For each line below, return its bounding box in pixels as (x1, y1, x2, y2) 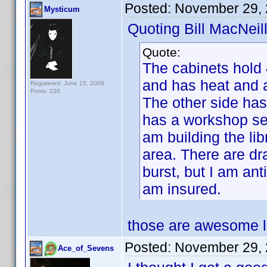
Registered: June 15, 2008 (30, 80, 104, 86)
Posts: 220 (30, 88, 60, 94)
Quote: (142, 45, 181, 59)
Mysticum (44, 5, 80, 14)
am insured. (142, 181, 221, 197)
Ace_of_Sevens (58, 244, 114, 253)
